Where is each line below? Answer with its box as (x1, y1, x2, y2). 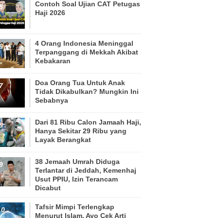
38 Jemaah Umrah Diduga (35, 157, 120, 165)
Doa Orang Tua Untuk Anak (35, 78, 125, 87)
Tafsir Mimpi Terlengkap (35, 202, 114, 211)
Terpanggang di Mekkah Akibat (35, 48, 138, 56)
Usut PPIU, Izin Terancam (35, 175, 118, 183)
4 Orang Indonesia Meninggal (35, 39, 133, 47)
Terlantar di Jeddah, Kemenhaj (35, 166, 136, 174)
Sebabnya (35, 96, 68, 104)
